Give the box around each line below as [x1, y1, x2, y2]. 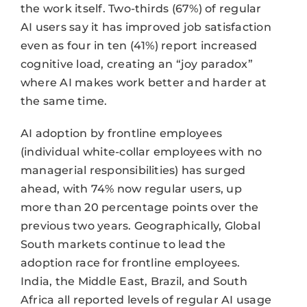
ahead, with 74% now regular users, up [20, 182, 242, 195]
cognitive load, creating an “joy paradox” [20, 57, 253, 71]
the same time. [20, 94, 108, 108]
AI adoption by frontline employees [20, 126, 223, 140]
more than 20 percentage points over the [20, 200, 259, 214]
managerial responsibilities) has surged [20, 163, 246, 177]
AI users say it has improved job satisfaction [20, 20, 271, 34]
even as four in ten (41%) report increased [20, 38, 258, 52]
